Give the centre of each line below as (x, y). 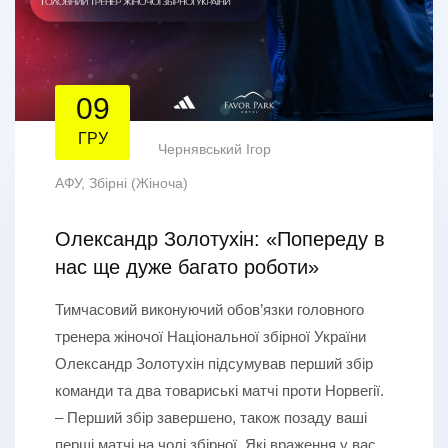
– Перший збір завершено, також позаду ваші (211, 418)
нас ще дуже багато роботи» (187, 267)
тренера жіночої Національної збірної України (210, 337)
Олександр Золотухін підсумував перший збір (214, 364)
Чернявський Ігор (214, 149)
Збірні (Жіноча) (138, 183)
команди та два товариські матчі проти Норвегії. (219, 391)
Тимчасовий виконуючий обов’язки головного (209, 310)
